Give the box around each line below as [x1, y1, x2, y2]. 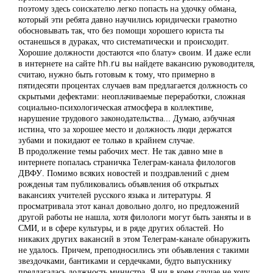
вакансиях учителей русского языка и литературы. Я [18, 189, 211, 200]
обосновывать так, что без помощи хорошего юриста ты [18, 24, 224, 36]
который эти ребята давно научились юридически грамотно [18, 13, 237, 25]
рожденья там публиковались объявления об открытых [18, 178, 219, 190]
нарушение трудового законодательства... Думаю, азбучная [18, 112, 235, 124]
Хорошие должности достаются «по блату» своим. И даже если [18, 46, 251, 58]
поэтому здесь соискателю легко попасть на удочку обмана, [18, 2, 236, 14]
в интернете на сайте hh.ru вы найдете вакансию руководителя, [18, 57, 255, 69]
